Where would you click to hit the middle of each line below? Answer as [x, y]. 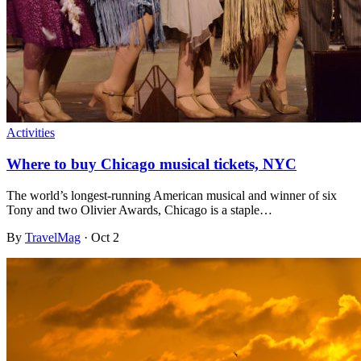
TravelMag [53, 237]
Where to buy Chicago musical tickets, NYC [151, 164]
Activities [31, 133]
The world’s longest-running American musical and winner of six [172, 195]
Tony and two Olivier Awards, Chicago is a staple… [139, 210]
